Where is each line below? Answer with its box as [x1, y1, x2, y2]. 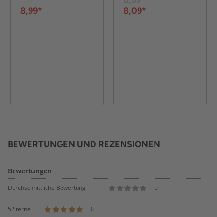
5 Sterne [8, 205, 31, 214]
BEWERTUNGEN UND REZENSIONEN [8, 139, 160, 150]
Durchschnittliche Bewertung [8, 184, 86, 192]
